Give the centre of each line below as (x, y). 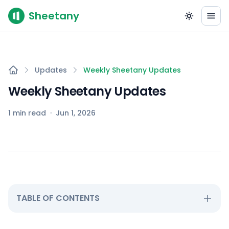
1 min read (27, 113)
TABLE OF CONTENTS (58, 198)
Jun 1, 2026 (76, 113)
